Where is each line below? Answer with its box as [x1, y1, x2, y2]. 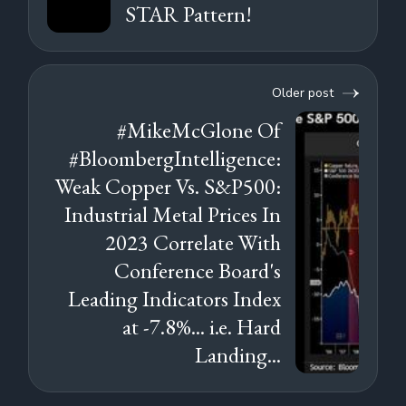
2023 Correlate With [104, 228, 281, 257]
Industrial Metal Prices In [63, 200, 281, 229]
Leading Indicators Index [67, 285, 281, 314]
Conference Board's [113, 256, 281, 285]
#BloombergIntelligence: [68, 144, 281, 173]
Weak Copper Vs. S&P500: [54, 172, 281, 201]
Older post [271, 84, 333, 102]
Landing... [194, 341, 281, 370]
